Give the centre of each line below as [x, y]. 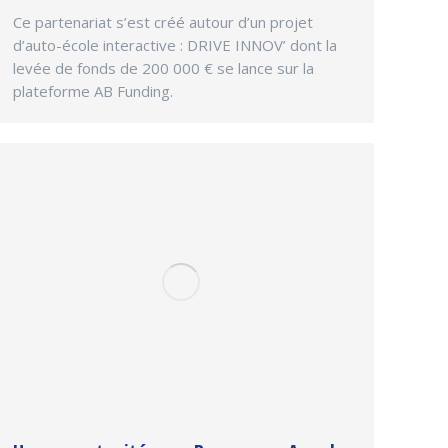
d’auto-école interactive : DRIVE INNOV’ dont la [175, 45]
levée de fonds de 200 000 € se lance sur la [163, 68]
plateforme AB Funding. [93, 91]
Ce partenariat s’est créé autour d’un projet [163, 22]
